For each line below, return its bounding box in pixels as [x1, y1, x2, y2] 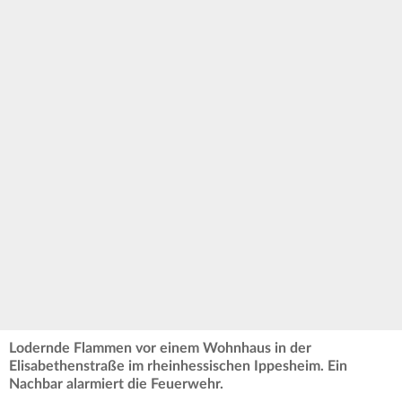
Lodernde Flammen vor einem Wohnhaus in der [9, 340, 311, 355]
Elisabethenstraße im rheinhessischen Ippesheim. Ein [9, 358, 347, 373]
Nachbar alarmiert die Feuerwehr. [9, 376, 223, 391]
